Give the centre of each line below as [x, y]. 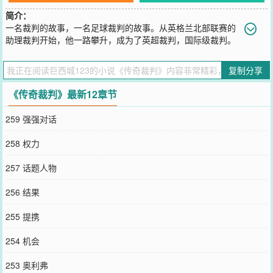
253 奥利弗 [27, 265]
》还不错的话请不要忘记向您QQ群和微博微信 [179, 52]
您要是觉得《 [31, 52]
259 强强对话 [31, 119]
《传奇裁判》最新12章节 [63, 94]
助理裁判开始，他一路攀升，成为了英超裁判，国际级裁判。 [121, 40]
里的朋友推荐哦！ [40, 64]
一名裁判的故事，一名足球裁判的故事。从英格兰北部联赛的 [121, 27]
